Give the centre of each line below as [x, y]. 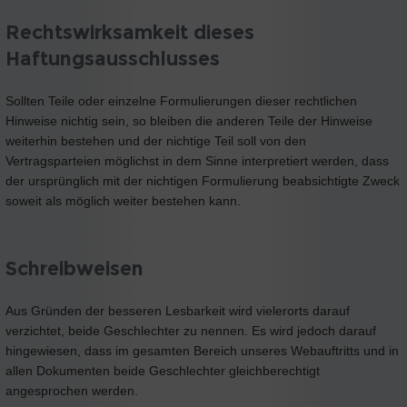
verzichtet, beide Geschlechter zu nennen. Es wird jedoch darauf [191, 331]
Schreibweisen [74, 269]
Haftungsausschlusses [113, 59]
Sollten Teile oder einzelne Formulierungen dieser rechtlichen [181, 101]
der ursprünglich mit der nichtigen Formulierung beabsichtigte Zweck [203, 181]
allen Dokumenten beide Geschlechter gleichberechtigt [163, 371]
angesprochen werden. [72, 391]
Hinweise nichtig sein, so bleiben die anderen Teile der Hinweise [189, 121]
